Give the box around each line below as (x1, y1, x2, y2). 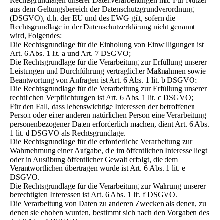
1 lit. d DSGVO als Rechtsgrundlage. (10, 129, 126, 137)
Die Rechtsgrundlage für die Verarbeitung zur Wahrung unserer (10, 182, 206, 190)
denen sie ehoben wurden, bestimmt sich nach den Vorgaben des (10, 208, 209, 217)
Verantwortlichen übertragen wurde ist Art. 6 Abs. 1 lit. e (10, 164, 185, 172)
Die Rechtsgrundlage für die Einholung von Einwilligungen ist (10, 40, 204, 49)
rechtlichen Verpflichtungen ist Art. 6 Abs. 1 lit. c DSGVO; (10, 93, 193, 102)
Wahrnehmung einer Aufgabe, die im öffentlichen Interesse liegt (10, 146, 207, 155)
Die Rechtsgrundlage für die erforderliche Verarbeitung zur (10, 137, 192, 146)
